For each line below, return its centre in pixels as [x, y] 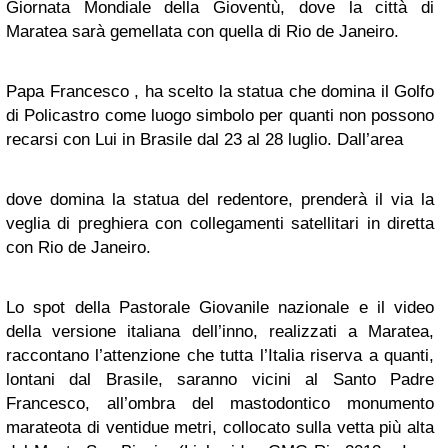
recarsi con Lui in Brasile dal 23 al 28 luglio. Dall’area [204, 139]
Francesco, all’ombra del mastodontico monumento [220, 403]
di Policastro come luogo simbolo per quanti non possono [220, 115]
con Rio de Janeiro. [78, 247]
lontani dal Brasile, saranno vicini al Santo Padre [220, 379]
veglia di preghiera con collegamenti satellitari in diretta [220, 223]
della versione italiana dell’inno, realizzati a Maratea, [220, 331]
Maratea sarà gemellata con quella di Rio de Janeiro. [202, 31]
